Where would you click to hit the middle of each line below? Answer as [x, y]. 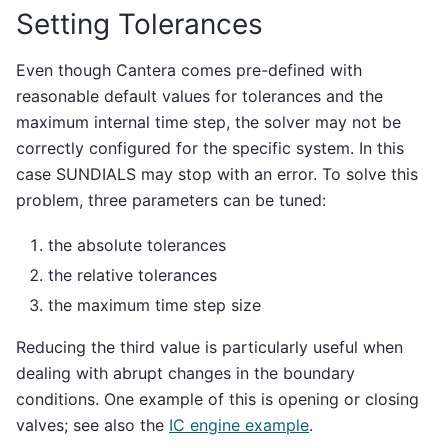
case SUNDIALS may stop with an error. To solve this [217, 174]
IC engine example [239, 424]
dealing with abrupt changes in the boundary [185, 372]
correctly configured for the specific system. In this [210, 148]
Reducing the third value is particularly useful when [209, 346]
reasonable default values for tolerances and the [199, 96]
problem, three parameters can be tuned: [171, 200]
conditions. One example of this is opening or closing [217, 398]
